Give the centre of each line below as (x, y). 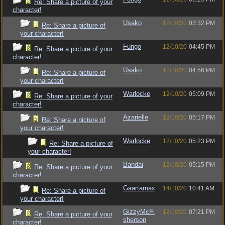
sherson (135, 220)
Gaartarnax (139, 188)
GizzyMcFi (139, 212)
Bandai (133, 164)
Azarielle (136, 117)
